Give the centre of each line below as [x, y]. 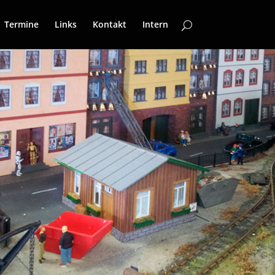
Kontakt [109, 24]
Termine [21, 24]
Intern [155, 24]
